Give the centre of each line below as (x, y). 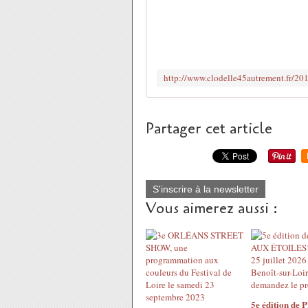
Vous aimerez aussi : (212, 208)
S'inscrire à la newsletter (206, 189)
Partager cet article (209, 129)
